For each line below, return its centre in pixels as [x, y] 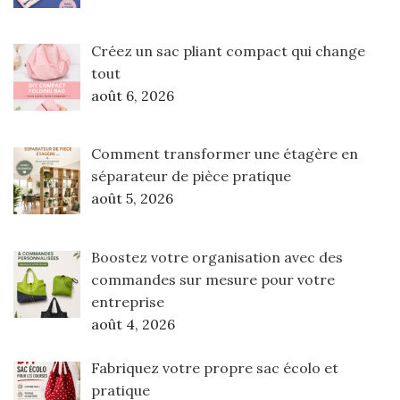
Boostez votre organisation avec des [217, 258]
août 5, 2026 [132, 199]
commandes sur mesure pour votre [213, 280]
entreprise [128, 302]
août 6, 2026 [133, 95]
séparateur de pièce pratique [191, 176]
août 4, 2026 [133, 325]
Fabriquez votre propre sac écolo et [215, 368]
